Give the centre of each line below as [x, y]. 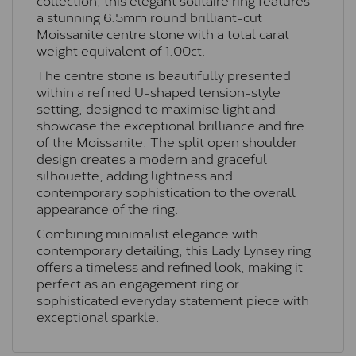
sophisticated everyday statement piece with [173, 300]
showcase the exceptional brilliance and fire [170, 125]
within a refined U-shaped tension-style [159, 91]
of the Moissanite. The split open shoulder [167, 141]
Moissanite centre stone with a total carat [163, 33]
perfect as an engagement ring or [138, 283]
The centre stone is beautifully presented [164, 75]
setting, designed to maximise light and [156, 108]
